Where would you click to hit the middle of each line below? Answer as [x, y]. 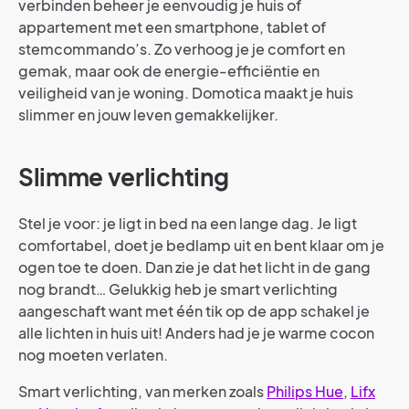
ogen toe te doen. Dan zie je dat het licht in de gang [194, 267]
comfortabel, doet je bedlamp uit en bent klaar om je [201, 245]
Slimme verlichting [124, 177]
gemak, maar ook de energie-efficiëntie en [169, 71]
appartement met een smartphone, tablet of [172, 27]
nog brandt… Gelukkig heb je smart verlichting [178, 289]
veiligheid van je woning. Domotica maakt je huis [186, 93]
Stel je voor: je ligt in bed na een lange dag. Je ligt [188, 223]
